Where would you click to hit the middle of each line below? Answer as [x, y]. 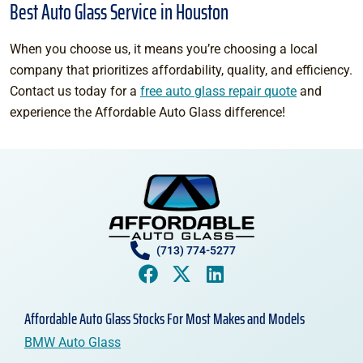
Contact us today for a [75, 92]
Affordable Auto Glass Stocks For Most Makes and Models [164, 318]
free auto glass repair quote [218, 92]
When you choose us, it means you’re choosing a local [164, 49]
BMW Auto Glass [73, 342]
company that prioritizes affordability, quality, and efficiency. [181, 70]
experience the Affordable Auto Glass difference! [147, 113]
